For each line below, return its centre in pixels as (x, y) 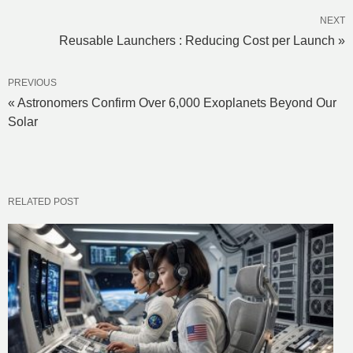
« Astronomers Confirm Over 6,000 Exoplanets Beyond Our (172, 102)
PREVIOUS (32, 82)
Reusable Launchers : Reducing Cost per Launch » (202, 40)
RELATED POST (43, 201)
